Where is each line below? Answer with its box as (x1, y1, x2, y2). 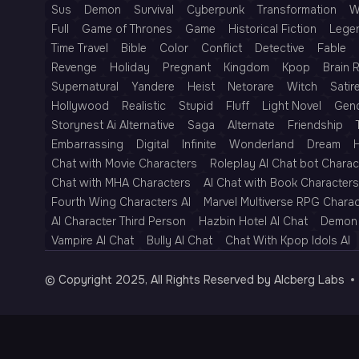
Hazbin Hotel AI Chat (199, 214, 308, 228)
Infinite (182, 137, 216, 151)
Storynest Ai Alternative (51, 118, 175, 132)
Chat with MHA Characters (51, 175, 191, 190)
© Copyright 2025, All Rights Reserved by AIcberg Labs (45, 272, 345, 287)
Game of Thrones (82, 22, 172, 36)
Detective (255, 41, 305, 55)
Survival (134, 2, 174, 17)
